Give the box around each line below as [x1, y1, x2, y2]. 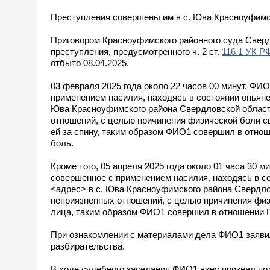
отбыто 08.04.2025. [51, 57, 129, 68]
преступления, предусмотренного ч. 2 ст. [51, 46, 222, 57]
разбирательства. [51, 240, 125, 251]
